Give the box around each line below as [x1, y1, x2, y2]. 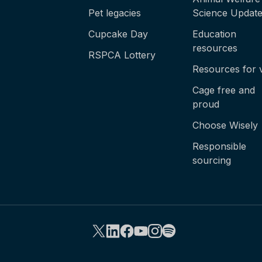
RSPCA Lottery [88, 49, 156, 61]
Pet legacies [88, 7, 141, 19]
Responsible [192, 140, 247, 152]
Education [192, 28, 237, 40]
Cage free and [192, 84, 256, 96]
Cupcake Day [88, 28, 148, 40]
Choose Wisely [192, 119, 258, 131]
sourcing [192, 154, 232, 166]
